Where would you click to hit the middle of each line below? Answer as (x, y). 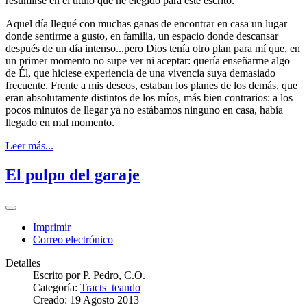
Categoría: (57, 287)
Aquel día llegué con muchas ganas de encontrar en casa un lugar (146, 23)
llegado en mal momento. (60, 122)
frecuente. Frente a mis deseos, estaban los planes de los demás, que (151, 85)
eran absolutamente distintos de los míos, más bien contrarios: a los (149, 97)
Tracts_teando (110, 287)
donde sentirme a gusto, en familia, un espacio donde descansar (142, 36)
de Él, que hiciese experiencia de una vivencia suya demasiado (140, 73)
